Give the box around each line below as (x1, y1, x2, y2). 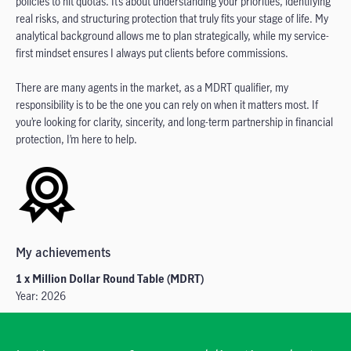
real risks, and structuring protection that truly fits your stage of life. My (16, 11, 328, 26)
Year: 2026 (16, 288, 66, 303)
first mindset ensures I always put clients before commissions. (16, 45, 288, 60)
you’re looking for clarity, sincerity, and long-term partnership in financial (16, 114, 333, 129)
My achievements (16, 244, 110, 261)
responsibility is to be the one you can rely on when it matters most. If (16, 97, 318, 112)
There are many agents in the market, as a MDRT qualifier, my (16, 80, 288, 95)
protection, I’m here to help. (16, 132, 137, 147)
